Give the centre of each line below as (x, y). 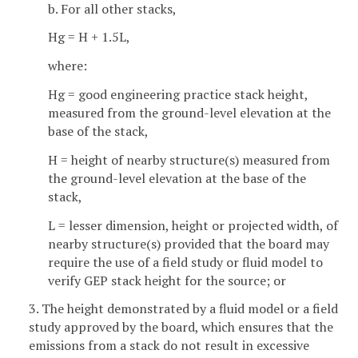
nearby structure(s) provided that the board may (189, 243)
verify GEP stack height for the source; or (167, 280)
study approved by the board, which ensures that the (181, 327)
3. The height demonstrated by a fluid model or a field (183, 309)
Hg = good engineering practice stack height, (178, 95)
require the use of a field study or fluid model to (185, 262)
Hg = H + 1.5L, (89, 37)
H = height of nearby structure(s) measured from (189, 159)
